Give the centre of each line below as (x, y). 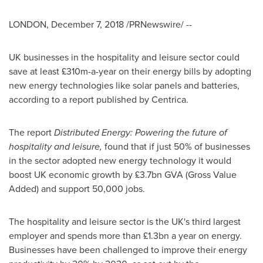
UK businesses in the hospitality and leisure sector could (124, 57)
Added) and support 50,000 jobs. (77, 189)
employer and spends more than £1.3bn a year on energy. (125, 236)
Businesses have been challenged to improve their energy (128, 250)
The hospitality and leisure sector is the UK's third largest (125, 222)
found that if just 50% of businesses (176, 146)
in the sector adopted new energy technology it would (120, 161)
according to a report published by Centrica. (99, 100)
